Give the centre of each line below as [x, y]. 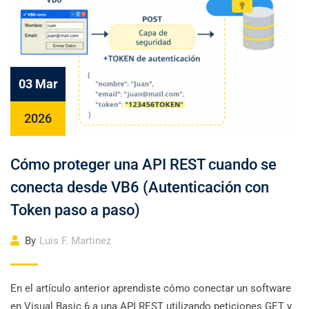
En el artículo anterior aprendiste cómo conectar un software [151, 288]
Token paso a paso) [75, 210]
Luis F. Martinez [75, 241]
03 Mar [38, 84]
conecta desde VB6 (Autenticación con [140, 187]
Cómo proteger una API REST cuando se [143, 165]
